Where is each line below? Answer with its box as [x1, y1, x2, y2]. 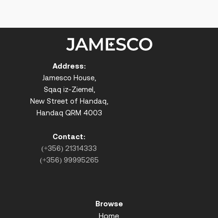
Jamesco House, [42, 73, 96, 82]
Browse [95, 199, 123, 208]
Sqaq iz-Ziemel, [43, 85, 95, 93]
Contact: [53, 132, 86, 141]
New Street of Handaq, [30, 96, 109, 105]
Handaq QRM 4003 [36, 108, 102, 117]
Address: [52, 61, 86, 70]
